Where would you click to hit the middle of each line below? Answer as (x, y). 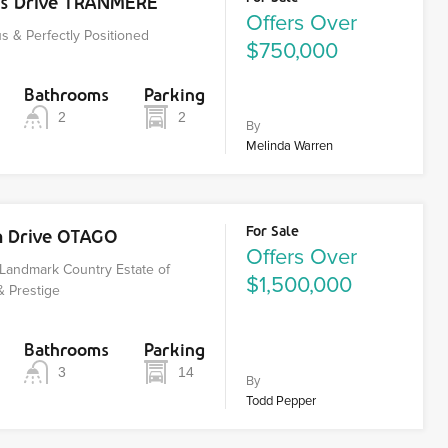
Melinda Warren (290, 146)
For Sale (273, 231)
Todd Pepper (281, 401)
